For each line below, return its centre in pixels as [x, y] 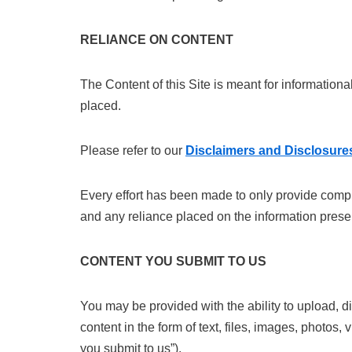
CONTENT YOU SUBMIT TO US [173, 261]
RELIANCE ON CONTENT [157, 40]
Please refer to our [133, 150]
